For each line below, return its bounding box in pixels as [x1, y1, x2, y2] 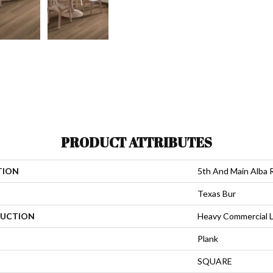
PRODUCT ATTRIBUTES [61, 133, 212, 151]
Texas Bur [197, 188, 236, 199]
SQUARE [197, 255, 232, 266]
